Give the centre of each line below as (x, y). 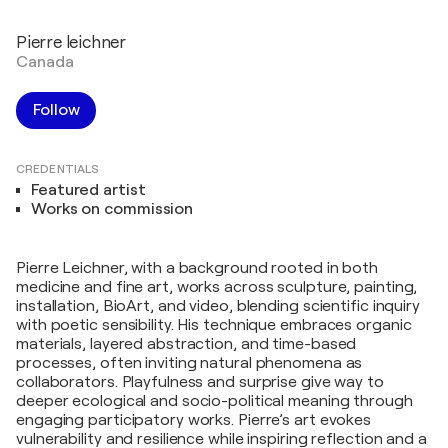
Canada (45, 61)
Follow (56, 109)
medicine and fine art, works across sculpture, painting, (217, 286)
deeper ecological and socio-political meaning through (214, 400)
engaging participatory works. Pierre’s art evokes (194, 419)
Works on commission (112, 208)
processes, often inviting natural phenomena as (189, 362)
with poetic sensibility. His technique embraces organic (214, 324)
